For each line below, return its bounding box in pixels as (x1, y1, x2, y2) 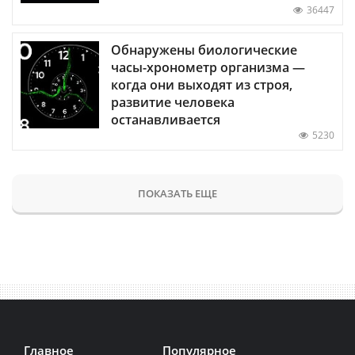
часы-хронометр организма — (111, 59, 305, 77)
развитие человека (111, 94, 235, 112)
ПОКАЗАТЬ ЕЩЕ (138, 186, 217, 201)
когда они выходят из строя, (111, 76, 292, 94)
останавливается (111, 111, 220, 129)
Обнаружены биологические (111, 41, 297, 59)
